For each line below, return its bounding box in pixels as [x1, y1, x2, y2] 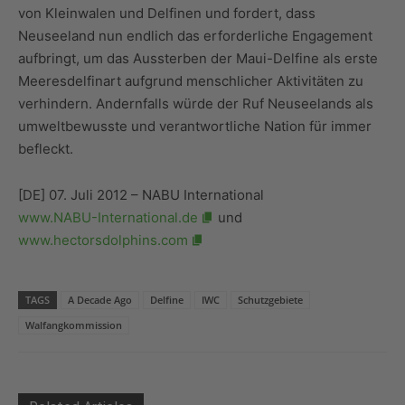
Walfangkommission [25, 318, 122, 333]
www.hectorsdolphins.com [18, 231, 188, 250]
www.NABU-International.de [18, 209, 198, 227]
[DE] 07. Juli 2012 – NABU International [18, 186, 264, 204]
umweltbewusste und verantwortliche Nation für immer [18, 118, 372, 136]
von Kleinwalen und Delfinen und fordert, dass [18, 5, 316, 23]
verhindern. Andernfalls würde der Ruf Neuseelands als [18, 95, 373, 113]
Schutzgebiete [238, 293, 303, 307]
